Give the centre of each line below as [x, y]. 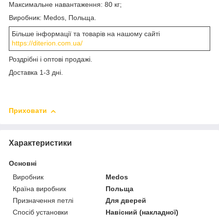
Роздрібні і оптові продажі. [51, 59]
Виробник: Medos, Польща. [53, 17]
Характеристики [40, 143]
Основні [23, 163]
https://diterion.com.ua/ [47, 43]
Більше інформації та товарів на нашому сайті [86, 33]
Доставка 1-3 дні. [36, 72]
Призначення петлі [43, 200]
